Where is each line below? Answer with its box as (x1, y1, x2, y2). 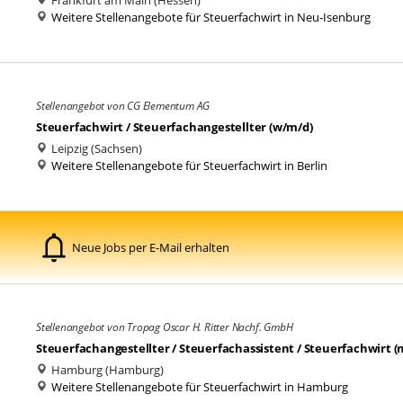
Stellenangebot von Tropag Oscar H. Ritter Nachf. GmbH (36, 319, 293, 335)
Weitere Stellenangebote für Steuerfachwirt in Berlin (51, 157, 327, 174)
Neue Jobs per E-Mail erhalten (72, 238, 229, 255)
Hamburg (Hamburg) (49, 362, 164, 378)
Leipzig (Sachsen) (49, 140, 142, 157)
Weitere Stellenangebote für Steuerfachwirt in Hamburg (51, 379, 348, 395)
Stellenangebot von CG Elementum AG (36, 98, 210, 113)
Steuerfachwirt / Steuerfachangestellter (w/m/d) (36, 119, 313, 135)
